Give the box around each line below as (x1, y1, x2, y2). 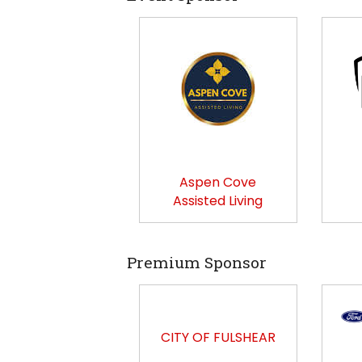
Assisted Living (173, 191, 263, 210)
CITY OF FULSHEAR (160, 328, 276, 347)
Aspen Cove (179, 172, 257, 192)
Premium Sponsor (127, 251, 267, 272)
